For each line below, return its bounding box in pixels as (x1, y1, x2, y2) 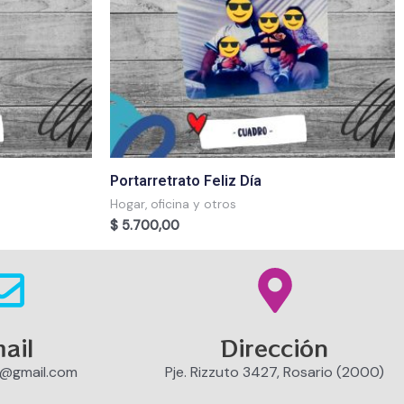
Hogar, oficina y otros (110, 196, 236, 212)
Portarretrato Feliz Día (110, 171, 262, 189)
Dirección (221, 330, 329, 363)
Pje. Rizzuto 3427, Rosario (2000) (165, 362, 385, 381)
